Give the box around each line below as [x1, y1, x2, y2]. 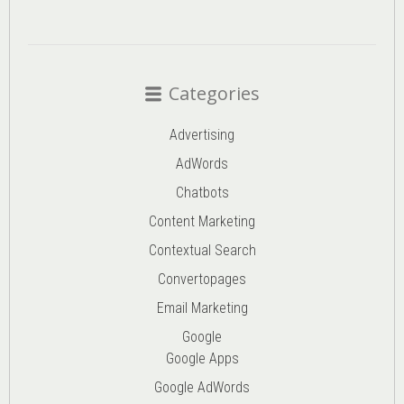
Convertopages [158, 270, 246, 288]
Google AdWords [154, 378, 250, 396]
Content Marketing [149, 212, 255, 230]
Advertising [170, 125, 234, 143]
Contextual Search [148, 241, 256, 259]
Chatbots [175, 183, 229, 201]
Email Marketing [156, 298, 248, 317]
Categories [168, 80, 260, 106]
